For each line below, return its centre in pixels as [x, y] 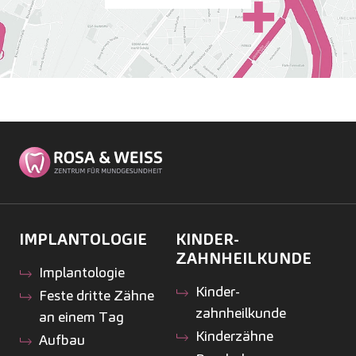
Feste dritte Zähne [96, 296]
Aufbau [62, 340]
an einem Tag [81, 317]
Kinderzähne [234, 336]
